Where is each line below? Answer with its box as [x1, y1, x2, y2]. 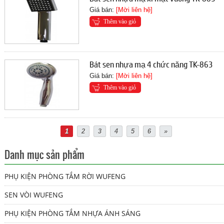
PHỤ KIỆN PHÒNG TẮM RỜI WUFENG [4, 171, 125, 181]
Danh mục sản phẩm [4, 147, 84, 161]
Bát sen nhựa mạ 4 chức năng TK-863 [89, 58, 213, 70]
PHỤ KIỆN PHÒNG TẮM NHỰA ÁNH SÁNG [4, 208, 140, 218]
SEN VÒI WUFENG [4, 189, 63, 199]
